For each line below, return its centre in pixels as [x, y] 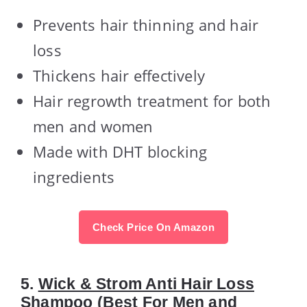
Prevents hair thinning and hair [146, 24]
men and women [93, 126]
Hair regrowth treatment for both [152, 100]
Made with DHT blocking [120, 151]
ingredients [74, 176]
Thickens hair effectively [119, 75]
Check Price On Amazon [153, 227]
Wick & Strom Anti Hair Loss [146, 283]
